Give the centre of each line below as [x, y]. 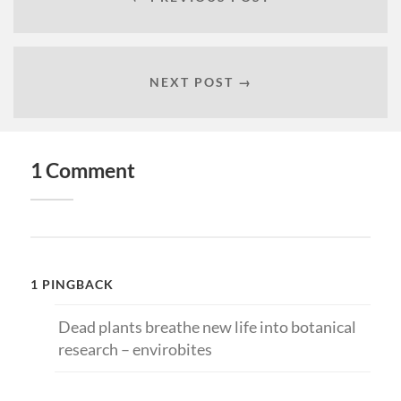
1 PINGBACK [72, 285]
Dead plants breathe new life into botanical [207, 327]
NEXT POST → [200, 81]
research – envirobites [135, 350]
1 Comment [82, 171]
